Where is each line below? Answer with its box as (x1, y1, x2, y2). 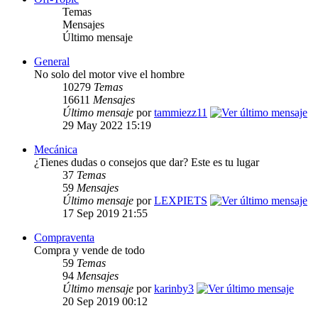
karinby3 (154, 283, 194, 295)
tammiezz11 (154, 106, 207, 119)
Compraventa (34, 231, 94, 244)
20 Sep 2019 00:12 (62, 295, 148, 308)
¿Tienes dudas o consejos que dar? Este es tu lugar (34, 156, 259, 169)
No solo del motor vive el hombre (34, 68, 185, 81)
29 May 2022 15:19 (62, 119, 151, 132)
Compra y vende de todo (34, 244, 145, 257)
